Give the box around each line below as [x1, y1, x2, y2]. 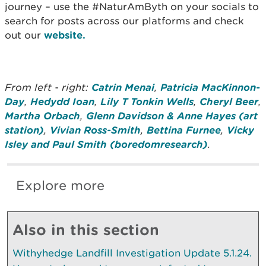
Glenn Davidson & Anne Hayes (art [86, 109, 258, 121]
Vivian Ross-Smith [50, 123, 141, 135]
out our [5, 28, 44, 41]
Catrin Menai [91, 81, 154, 93]
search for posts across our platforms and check [5, 14, 244, 27]
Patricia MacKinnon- [160, 81, 260, 93]
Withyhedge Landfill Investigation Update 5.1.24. [12, 246, 252, 259]
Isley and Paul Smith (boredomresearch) [5, 138, 208, 150]
